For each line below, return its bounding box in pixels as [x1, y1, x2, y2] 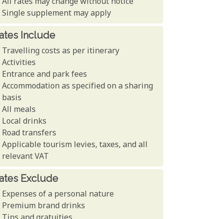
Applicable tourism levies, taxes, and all [2, 139, 148, 151]
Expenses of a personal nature [2, 189, 114, 200]
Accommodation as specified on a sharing [2, 81, 153, 92]
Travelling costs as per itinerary [2, 45, 120, 57]
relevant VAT [2, 151, 49, 163]
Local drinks [2, 116, 47, 128]
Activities [2, 57, 36, 69]
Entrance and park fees [2, 69, 88, 81]
